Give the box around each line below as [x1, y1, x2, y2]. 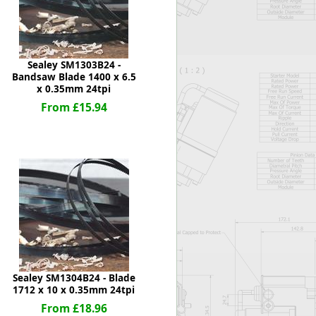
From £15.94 [40, 99, 107, 115]
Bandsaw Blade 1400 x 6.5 [11, 71, 136, 83]
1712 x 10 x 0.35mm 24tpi [13, 284, 135, 296]
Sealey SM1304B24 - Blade [12, 272, 135, 284]
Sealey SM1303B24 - [27, 59, 121, 71]
